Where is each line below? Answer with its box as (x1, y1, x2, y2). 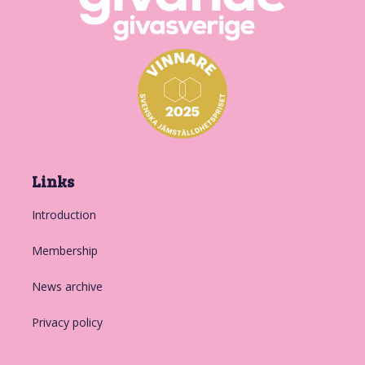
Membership (31, 242, 98, 258)
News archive (31, 278, 103, 294)
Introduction (31, 206, 96, 222)
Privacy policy (31, 314, 103, 330)
